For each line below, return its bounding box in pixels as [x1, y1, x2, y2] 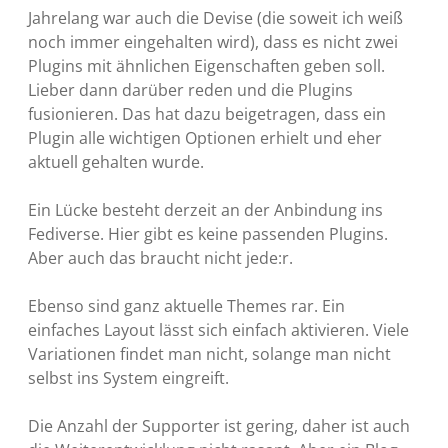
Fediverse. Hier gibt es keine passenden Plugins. [28, 222, 388, 245]
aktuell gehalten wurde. [28, 150, 204, 173]
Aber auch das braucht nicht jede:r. [28, 246, 293, 269]
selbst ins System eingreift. [28, 366, 229, 389]
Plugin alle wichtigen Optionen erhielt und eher [28, 126, 382, 149]
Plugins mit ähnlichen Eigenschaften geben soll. [28, 54, 385, 77]
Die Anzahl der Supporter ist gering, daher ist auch [28, 414, 410, 437]
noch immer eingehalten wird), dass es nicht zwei [28, 30, 398, 53]
